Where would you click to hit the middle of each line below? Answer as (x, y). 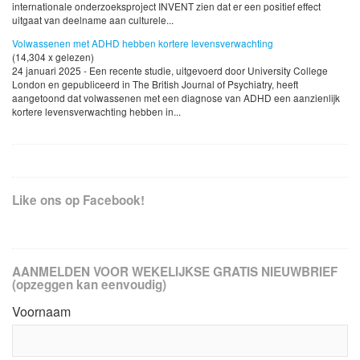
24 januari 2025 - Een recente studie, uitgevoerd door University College (170, 70)
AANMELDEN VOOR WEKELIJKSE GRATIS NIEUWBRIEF (175, 271)
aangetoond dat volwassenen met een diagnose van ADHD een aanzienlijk (176, 97)
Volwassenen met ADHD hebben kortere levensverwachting (143, 43)
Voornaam (41, 311)
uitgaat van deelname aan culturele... (93, 19)
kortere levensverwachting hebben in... (96, 111)
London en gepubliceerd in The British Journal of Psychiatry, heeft (155, 84)
